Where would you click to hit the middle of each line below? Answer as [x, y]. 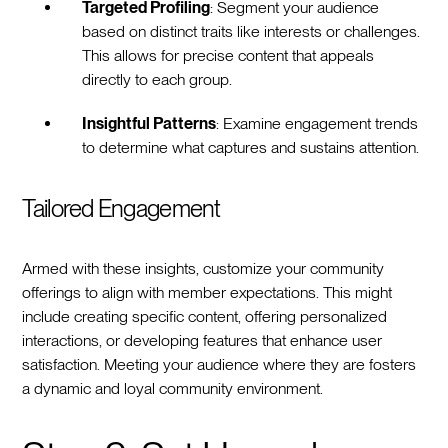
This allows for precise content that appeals [228, 55]
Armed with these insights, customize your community [203, 268]
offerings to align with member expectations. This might [207, 292]
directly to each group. [157, 79]
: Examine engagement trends [317, 123]
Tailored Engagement [121, 208]
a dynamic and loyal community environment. [173, 388]
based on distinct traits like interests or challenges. [251, 31]
